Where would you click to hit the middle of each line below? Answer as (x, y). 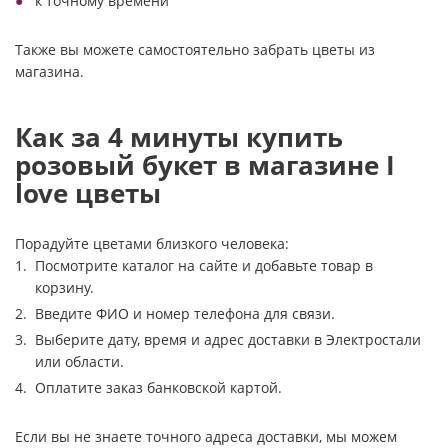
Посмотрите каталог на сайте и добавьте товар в (204, 265)
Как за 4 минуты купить (179, 137)
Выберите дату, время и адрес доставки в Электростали (228, 339)
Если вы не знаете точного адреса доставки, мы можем (206, 436)
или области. (79, 361)
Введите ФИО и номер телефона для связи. (185, 313)
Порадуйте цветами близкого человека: (152, 243)
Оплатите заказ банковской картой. (158, 387)
